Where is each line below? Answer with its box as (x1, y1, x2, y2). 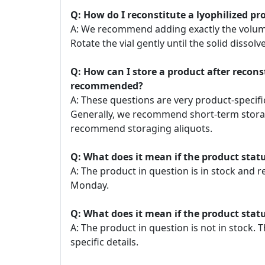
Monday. (70, 179, 109, 192)
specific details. (70, 235, 138, 248)
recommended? (70, 79, 153, 92)
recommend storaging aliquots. (70, 122, 212, 135)
